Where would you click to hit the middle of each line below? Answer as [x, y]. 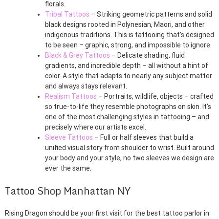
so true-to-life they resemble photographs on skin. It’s [128, 107]
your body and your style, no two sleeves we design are [130, 158]
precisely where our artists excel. [96, 127]
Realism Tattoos [71, 97]
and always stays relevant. [86, 86]
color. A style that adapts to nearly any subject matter [129, 76]
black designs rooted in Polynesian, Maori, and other [125, 25]
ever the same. [68, 168]
